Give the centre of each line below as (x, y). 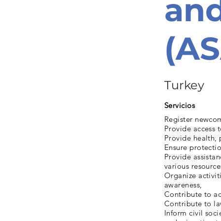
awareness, (183, 185)
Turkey (184, 85)
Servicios (180, 105)
